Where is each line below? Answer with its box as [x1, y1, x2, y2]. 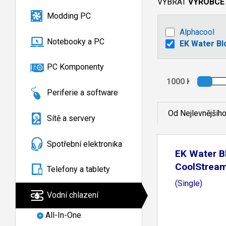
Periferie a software [47, 88, 118, 98]
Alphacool [180, 27, 214, 37]
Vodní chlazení [47, 190, 98, 200]
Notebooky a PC [47, 36, 104, 46]
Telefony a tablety [47, 164, 110, 175]
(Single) [175, 178, 202, 188]
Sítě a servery [47, 113, 95, 123]
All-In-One [45, 210, 81, 220]
